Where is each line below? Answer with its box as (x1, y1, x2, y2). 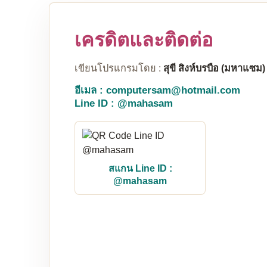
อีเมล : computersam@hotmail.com (74, 85, 240, 96)
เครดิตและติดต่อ (74, 29, 213, 51)
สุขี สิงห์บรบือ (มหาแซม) (163, 63, 265, 73)
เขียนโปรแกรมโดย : (74, 63, 163, 73)
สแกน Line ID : (108, 163, 172, 173)
